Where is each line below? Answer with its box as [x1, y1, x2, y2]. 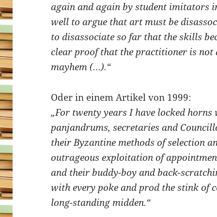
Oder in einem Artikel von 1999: [51, 91, 191, 104]
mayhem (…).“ [51, 61, 111, 74]
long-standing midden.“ [51, 196, 151, 209]
